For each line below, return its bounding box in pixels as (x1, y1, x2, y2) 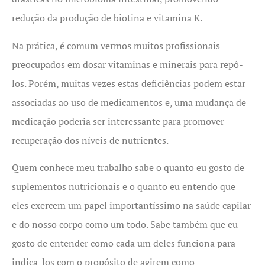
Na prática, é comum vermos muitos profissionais (12, 38, 220, 52)
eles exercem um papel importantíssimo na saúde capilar (12, 198, 251, 212)
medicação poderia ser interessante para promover (12, 114, 224, 128)
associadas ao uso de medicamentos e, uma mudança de (12, 95, 246, 109)
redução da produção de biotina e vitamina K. (12, 11, 202, 25)
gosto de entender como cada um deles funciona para (12, 236, 235, 250)
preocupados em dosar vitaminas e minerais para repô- (12, 57, 243, 71)
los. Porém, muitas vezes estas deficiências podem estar (12, 76, 245, 90)
